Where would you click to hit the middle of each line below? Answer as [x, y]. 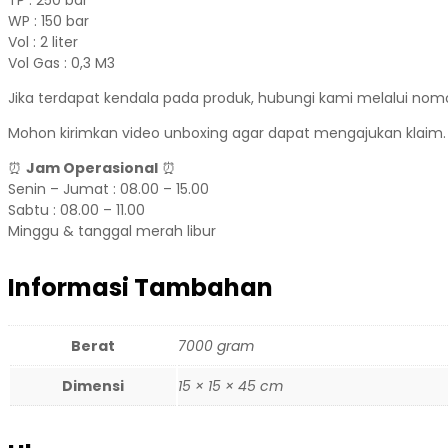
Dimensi [93, 385]
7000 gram [216, 345]
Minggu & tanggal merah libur [112, 230]
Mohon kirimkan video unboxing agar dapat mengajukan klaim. [227, 132]
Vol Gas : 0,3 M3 [61, 62]
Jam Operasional [92, 167]
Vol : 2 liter [43, 41]
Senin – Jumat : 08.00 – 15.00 [108, 188]
